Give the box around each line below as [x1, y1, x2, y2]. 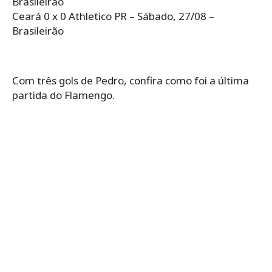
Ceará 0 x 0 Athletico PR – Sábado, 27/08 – [12, 8, 214, 23]
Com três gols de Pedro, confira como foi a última [12, 73, 249, 87]
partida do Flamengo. [12, 87, 115, 102]
